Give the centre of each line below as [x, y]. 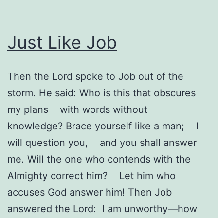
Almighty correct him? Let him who [91, 175]
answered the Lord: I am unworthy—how [102, 209]
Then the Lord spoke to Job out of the [95, 76]
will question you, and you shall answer [102, 142]
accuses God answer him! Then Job [90, 192]
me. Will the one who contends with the [99, 159]
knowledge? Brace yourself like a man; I [103, 126]
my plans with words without [77, 109]
